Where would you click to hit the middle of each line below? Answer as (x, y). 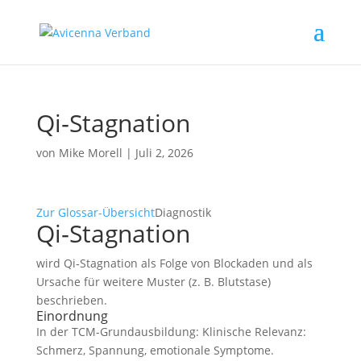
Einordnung (72, 316)
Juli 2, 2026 (164, 153)
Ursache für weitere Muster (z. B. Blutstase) (153, 282)
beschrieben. (71, 300)
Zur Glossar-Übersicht (95, 212)
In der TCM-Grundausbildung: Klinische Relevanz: (171, 332)
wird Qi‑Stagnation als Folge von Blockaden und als (174, 263)
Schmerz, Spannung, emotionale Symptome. (155, 350)
